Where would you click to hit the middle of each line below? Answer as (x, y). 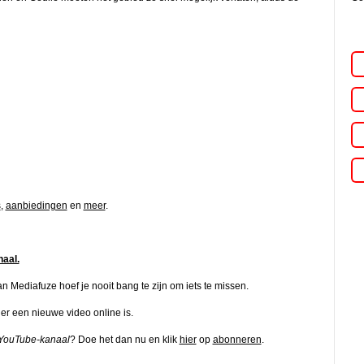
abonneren (237, 339)
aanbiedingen (36, 205)
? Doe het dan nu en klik (124, 339)
